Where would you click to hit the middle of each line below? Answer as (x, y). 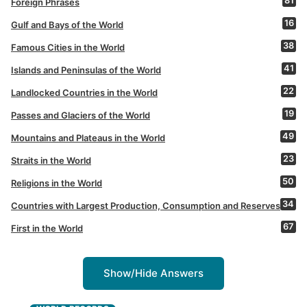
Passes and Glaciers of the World (81, 115)
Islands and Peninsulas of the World (86, 70)
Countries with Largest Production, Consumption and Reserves (146, 205)
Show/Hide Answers (153, 273)
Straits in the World (51, 160)
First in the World (47, 228)
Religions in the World (57, 183)
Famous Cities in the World (68, 47)
